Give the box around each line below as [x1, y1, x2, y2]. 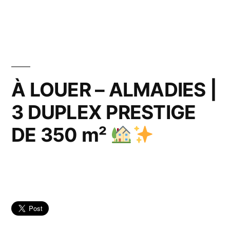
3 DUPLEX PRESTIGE [11, 101, 196, 124]
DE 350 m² [11, 123, 111, 147]
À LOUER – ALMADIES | [11, 78, 217, 102]
